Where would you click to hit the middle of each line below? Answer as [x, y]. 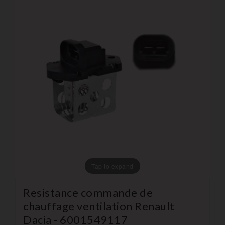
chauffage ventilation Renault [99, 206]
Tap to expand [113, 166]
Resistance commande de [88, 192]
